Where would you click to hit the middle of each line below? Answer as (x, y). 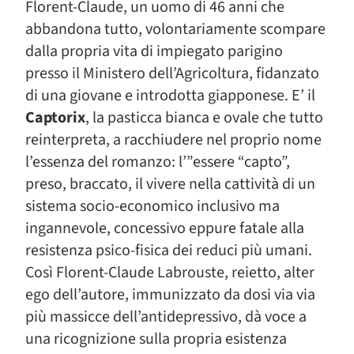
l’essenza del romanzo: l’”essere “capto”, (158, 162)
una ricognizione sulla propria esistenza (156, 339)
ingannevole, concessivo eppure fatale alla (165, 228)
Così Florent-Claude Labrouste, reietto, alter (170, 273)
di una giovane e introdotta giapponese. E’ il (170, 96)
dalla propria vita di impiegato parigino (154, 51)
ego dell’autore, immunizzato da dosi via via (170, 295)
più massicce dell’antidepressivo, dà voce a (166, 317)
